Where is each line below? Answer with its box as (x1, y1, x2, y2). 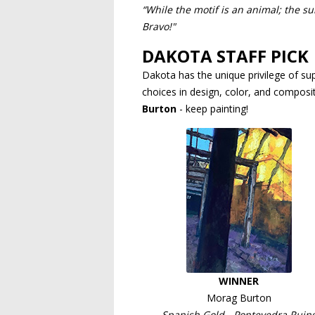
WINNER (219, 274, 259, 288)
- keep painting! (176, 102, 248, 115)
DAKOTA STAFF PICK (142, 44, 309, 67)
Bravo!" (142, 20, 176, 33)
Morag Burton (206, 291, 271, 304)
